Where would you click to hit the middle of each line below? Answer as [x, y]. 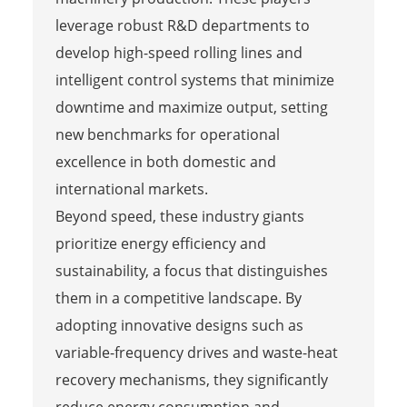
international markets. [131, 189]
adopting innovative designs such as [179, 326]
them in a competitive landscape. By [178, 298]
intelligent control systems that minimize [194, 80]
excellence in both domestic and [165, 162]
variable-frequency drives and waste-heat [196, 353]
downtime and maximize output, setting [191, 108]
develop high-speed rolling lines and [179, 53]
